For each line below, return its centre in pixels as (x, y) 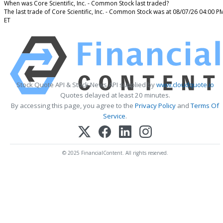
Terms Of (205, 106)
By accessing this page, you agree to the (73, 106)
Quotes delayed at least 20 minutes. (115, 95)
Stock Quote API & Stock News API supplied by (86, 85)
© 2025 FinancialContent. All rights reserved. (115, 153)
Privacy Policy (155, 106)
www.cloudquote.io (185, 85)
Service (114, 116)
